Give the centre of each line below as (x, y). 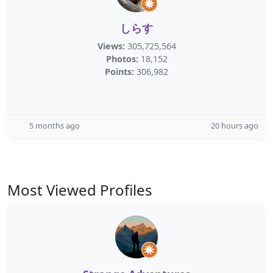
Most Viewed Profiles (80, 190)
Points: (119, 72)
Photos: (122, 59)
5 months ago (55, 126)
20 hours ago (235, 126)
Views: (111, 46)
